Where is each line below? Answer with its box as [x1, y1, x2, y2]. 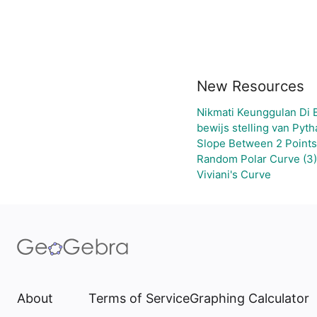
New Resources [197, 77, 304, 95]
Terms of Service [88, 291, 190, 306]
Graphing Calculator [190, 291, 309, 306]
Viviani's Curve [197, 168, 271, 181]
